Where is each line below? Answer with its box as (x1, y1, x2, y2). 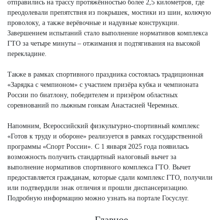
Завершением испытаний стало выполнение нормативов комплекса (7, 29, 208, 37)
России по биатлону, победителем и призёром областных (7, 91, 178, 99)
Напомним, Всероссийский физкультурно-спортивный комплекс (7, 122, 199, 130)
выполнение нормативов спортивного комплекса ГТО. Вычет (7, 164, 191, 171)
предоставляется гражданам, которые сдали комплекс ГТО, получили (7, 174, 213, 182)
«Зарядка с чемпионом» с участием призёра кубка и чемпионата (7, 81, 198, 89)
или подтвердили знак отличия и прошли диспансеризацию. (7, 184, 189, 192)
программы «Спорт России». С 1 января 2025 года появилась (7, 143, 189, 151)
